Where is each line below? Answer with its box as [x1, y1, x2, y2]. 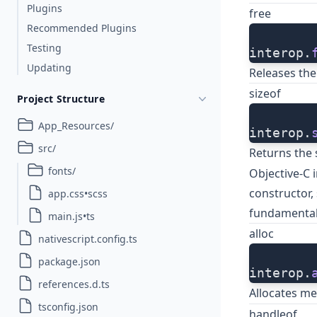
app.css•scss [48, 187, 108, 200]
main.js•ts [48, 209, 95, 223]
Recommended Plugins [27, 21, 137, 35]
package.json [38, 255, 100, 268]
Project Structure [17, 92, 105, 105]
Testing [27, 41, 62, 54]
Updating [27, 61, 71, 74]
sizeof [249, 86, 281, 102]
